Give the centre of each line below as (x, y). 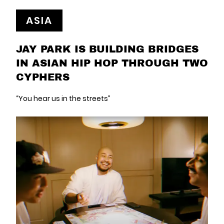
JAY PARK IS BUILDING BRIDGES (107, 49)
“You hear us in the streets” (63, 99)
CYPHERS (43, 77)
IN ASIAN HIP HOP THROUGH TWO (112, 63)
